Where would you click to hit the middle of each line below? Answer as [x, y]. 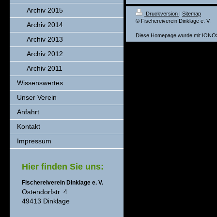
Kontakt [29, 126]
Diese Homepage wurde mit [169, 35]
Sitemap [192, 14]
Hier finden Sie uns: [63, 167]
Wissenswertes [40, 83]
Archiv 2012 [45, 54]
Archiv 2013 [45, 39]
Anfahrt [28, 112]
